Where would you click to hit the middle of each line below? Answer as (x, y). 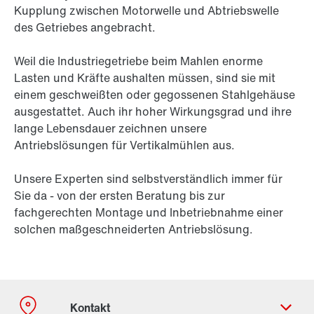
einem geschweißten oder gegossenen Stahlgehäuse (155, 95)
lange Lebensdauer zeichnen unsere (110, 129)
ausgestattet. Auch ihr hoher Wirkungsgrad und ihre (153, 112)
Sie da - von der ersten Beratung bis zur (120, 196)
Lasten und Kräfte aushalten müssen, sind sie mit (145, 78)
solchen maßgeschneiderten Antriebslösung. (134, 230)
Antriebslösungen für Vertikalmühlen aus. (124, 145)
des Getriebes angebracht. (85, 28)
